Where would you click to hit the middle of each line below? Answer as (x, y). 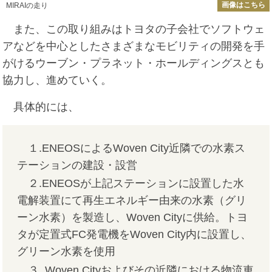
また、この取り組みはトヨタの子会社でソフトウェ (134, 29)
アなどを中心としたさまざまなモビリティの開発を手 (134, 46)
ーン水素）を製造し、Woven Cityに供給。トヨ (133, 218)
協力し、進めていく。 (57, 80)
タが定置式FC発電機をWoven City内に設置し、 (134, 235)
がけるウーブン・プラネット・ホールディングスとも (134, 63)
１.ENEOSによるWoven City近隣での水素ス (131, 148)
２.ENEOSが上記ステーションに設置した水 (131, 184)
